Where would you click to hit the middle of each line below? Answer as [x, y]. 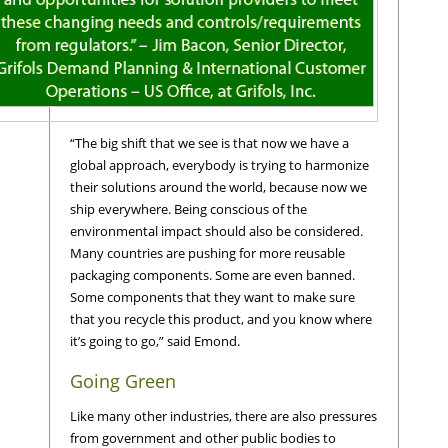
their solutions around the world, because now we [218, 186]
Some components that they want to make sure [212, 296]
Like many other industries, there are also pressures [223, 415]
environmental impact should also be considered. [216, 230]
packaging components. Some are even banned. [212, 274]
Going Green [123, 381]
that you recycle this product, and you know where [221, 318]
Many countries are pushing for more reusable [207, 252]
